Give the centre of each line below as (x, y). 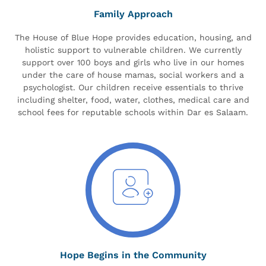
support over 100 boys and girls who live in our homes (133, 62)
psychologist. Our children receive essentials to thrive (133, 87)
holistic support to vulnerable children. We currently (133, 50)
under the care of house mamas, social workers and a (133, 75)
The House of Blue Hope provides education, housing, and (133, 37)
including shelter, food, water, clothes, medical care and (133, 99)
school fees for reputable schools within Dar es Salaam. (133, 112)
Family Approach (133, 14)
